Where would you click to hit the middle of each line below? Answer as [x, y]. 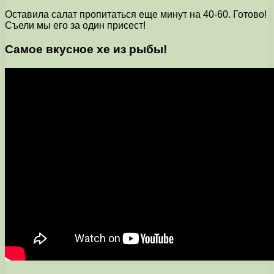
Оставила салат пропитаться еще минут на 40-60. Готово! [136, 15]
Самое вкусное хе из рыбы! [86, 49]
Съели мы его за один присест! [75, 26]
